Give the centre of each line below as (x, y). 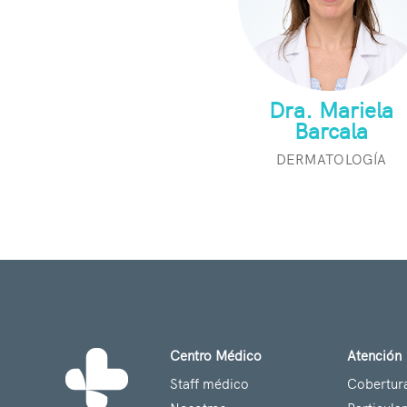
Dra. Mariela (332, 109)
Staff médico (209, 382)
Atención (374, 354)
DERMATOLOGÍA (332, 159)
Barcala (332, 130)
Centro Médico (216, 354)
